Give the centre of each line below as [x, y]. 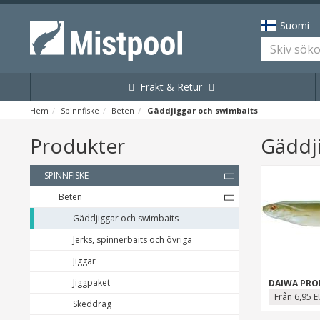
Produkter [77, 146]
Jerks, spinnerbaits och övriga [132, 240]
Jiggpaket [91, 282]
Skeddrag [92, 304]
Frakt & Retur [168, 87]
